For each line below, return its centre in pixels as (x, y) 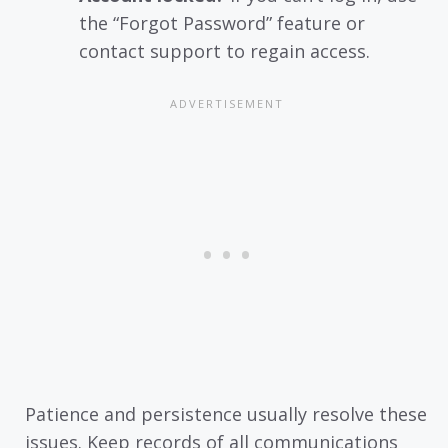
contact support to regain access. (224, 50)
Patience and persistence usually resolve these (226, 413)
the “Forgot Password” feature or (222, 22)
